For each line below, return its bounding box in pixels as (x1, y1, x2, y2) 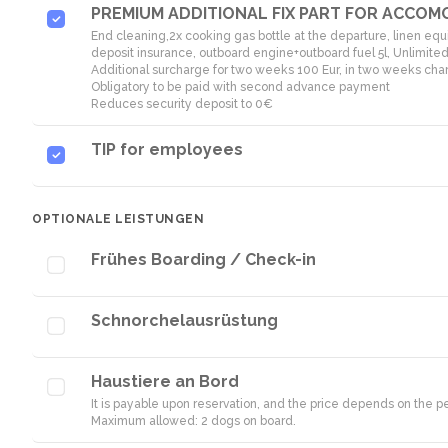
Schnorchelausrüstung (91, 311, 278, 330)
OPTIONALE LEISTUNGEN (32, 212, 204, 226)
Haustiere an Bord (91, 372, 239, 391)
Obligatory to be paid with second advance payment (91, 80, 390, 94)
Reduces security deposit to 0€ (91, 97, 273, 111)
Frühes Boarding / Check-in (91, 250, 316, 269)
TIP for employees (91, 140, 243, 159)
